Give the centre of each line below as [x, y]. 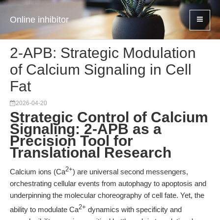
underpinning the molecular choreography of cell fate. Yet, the [107, 195]
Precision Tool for [71, 141]
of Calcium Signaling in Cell [101, 69]
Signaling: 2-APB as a [86, 129]
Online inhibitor [39, 20]
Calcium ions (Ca [38, 172]
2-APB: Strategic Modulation [103, 53]
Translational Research [91, 152]
